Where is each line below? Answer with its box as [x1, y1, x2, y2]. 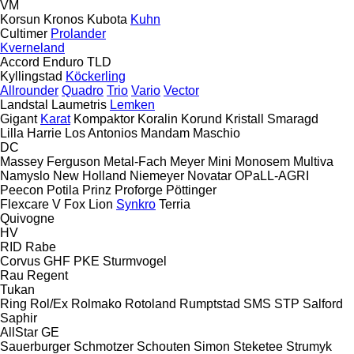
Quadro [62, 83, 104, 97]
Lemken [110, 97, 155, 111]
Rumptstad [179, 296, 240, 311]
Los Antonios [65, 126, 137, 140]
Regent [27, 268, 68, 282]
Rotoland [125, 296, 176, 311]
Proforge [115, 183, 163, 197]
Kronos [43, 12, 84, 26]
